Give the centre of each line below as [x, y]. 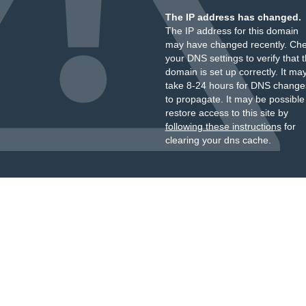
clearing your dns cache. [218, 140]
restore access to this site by [226, 113]
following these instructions [223, 126]
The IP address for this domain [232, 31]
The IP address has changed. [233, 17]
